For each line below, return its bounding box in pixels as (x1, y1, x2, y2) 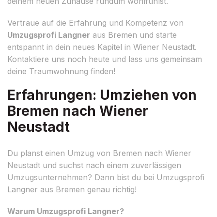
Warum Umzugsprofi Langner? (7, 206, 124, 216)
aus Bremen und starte (90, 30, 177, 40)
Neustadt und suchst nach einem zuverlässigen (7, 160, 181, 170)
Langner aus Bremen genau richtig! (7, 184, 137, 194)
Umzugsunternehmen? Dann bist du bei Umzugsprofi (7, 172, 204, 182)
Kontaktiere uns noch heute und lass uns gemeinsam (7, 54, 202, 64)
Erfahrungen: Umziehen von (7, 86, 197, 103)
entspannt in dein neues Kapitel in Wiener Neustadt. (7, 42, 197, 52)
